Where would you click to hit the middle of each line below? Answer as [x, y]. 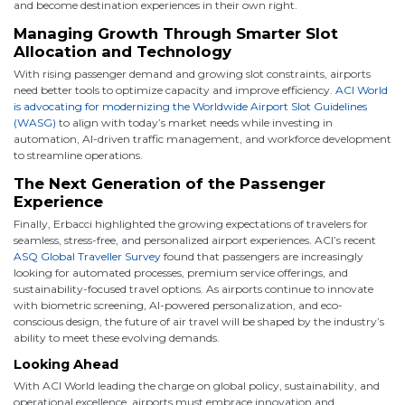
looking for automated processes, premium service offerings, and [181, 272]
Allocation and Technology [122, 51]
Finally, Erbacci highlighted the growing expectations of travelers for [191, 223]
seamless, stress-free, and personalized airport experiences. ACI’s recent [195, 240]
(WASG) [35, 122]
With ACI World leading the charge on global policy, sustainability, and [197, 385]
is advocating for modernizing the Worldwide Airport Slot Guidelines [190, 106]
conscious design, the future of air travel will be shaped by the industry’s [199, 321]
